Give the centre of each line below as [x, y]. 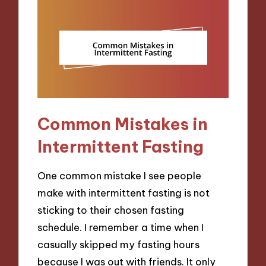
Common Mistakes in [123, 123]
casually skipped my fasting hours [119, 245]
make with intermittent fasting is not [124, 193]
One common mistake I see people [120, 176]
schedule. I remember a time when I [121, 227]
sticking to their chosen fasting [111, 210]
